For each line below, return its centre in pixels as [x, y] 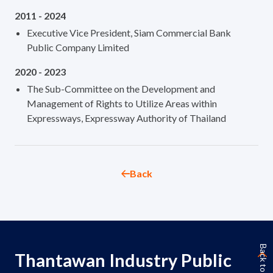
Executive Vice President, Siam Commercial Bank [129, 33]
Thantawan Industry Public [123, 261]
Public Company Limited [78, 48]
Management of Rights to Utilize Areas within [122, 104]
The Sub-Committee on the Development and [121, 89]
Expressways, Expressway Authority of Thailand [126, 118]
